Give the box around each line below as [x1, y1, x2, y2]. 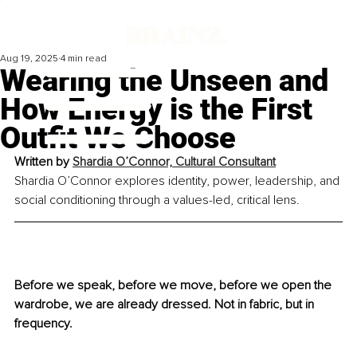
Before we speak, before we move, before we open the [14, 277, 335, 294]
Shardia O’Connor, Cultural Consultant [73, 154, 276, 171]
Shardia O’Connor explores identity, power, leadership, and [14, 173, 343, 190]
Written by [14, 154, 73, 171]
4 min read [61, 53, 107, 65]
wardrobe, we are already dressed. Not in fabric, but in [14, 296, 317, 313]
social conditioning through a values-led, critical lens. [14, 192, 300, 209]
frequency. [14, 316, 76, 332]
